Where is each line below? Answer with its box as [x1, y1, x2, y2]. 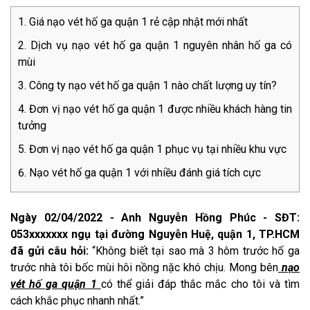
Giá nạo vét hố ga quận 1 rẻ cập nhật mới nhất [29, 15, 250, 29]
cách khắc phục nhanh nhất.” [10, 294, 144, 308]
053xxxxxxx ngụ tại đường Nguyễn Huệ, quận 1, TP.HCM [10, 228, 300, 241]
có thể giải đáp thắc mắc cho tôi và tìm [100, 277, 300, 291]
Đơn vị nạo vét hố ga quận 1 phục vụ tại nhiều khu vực [29, 143, 289, 156]
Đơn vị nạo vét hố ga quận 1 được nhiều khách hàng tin [29, 102, 293, 116]
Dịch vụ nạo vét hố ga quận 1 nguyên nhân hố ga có [30, 39, 292, 53]
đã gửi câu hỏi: [10, 244, 93, 258]
